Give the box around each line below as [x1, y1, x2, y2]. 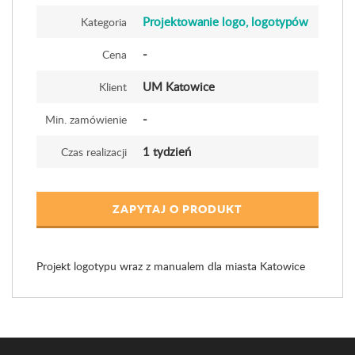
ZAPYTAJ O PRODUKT [113, 200, 242, 216]
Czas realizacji [61, 144, 127, 159]
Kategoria [81, 14, 127, 29]
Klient [99, 79, 127, 94]
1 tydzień [143, 143, 191, 159]
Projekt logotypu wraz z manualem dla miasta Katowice [36, 258, 305, 273]
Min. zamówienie [45, 112, 127, 127]
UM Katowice [143, 78, 215, 94]
